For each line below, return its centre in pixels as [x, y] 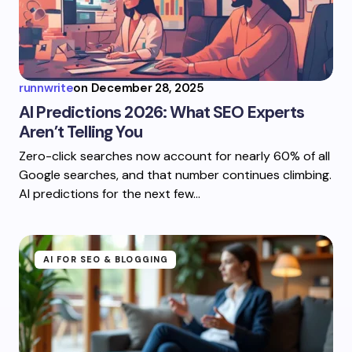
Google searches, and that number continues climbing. [175, 175]
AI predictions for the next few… [110, 194]
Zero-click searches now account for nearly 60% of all [174, 156]
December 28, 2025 [147, 88]
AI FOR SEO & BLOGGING [106, 259]
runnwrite [46, 88]
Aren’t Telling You [81, 132]
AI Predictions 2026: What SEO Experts [161, 112]
